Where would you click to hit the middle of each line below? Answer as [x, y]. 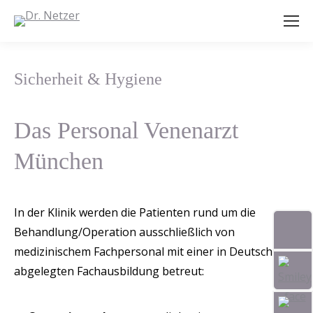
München [59, 161]
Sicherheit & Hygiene [88, 79]
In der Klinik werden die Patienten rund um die [135, 212]
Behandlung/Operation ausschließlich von [124, 232]
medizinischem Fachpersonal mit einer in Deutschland [154, 252]
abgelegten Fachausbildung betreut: [109, 271]
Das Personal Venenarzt [126, 130]
